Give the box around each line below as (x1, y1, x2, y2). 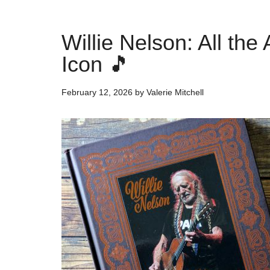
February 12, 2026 (61, 87, 133, 97)
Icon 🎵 (61, 52, 130, 77)
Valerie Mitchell (146, 87, 204, 97)
